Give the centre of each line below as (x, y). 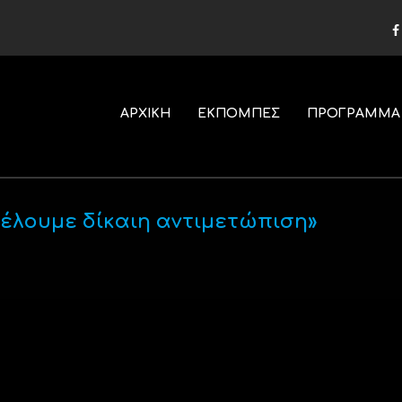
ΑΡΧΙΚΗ (145, 114)
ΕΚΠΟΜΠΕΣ (238, 114)
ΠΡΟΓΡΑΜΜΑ (353, 114)
